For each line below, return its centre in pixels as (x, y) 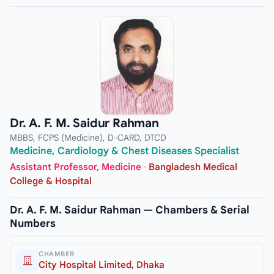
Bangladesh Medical (193, 167)
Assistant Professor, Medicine (76, 167)
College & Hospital (51, 181)
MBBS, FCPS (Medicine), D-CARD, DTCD (88, 138)
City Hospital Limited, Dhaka (102, 265)
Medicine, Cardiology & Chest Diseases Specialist (124, 151)
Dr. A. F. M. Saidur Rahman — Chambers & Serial (130, 210)
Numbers (33, 223)
